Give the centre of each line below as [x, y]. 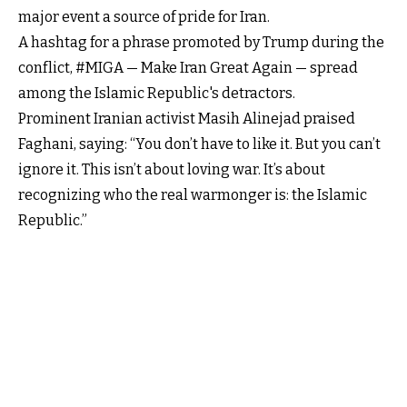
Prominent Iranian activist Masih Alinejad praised [187, 118]
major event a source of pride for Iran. [144, 16]
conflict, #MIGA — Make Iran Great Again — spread [188, 67]
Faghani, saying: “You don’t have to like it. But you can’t [199, 144]
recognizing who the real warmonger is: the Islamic [193, 194]
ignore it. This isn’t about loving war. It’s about [172, 169]
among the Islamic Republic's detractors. [157, 93]
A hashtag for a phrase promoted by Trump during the [201, 42]
